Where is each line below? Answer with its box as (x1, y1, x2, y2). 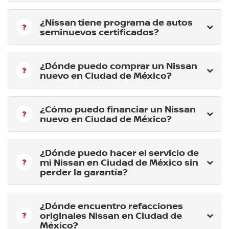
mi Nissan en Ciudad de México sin (40, 155, 198, 168)
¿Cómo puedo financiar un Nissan (40, 102, 196, 115)
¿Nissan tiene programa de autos (40, 15, 193, 28)
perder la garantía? (40, 165, 128, 178)
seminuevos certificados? (40, 25, 159, 38)
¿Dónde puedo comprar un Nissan (40, 59, 197, 72)
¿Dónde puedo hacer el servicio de (40, 146, 199, 158)
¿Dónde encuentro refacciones (40, 199, 183, 212)
